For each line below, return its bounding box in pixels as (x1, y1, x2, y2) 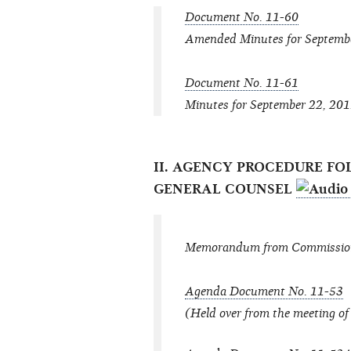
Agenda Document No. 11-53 (185, 284, 343, 299)
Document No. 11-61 (185, 76, 299, 91)
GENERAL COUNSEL (154, 181, 296, 198)
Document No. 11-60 (185, 10, 299, 25)
